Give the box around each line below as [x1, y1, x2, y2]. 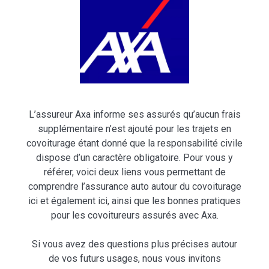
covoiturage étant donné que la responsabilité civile [26, 138, 243, 150]
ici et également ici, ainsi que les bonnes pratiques [28, 195, 241, 207]
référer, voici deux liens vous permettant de [43, 166, 226, 178]
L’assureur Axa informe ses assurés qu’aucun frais [28, 109, 241, 121]
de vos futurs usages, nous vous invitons [48, 253, 221, 265]
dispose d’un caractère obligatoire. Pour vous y [36, 152, 233, 164]
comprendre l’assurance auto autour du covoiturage [28, 181, 241, 193]
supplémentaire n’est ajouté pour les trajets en [38, 123, 231, 135]
